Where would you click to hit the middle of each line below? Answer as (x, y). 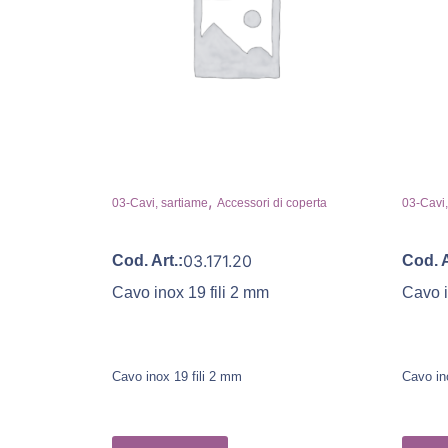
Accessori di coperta (272, 202)
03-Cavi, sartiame (160, 202)
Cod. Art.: (147, 260)
